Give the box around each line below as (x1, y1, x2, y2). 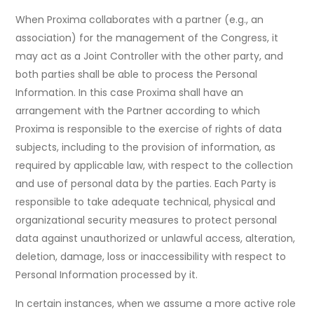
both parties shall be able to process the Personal (15, 67, 258, 82)
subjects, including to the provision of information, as (15, 140, 276, 155)
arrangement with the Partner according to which (15, 104, 261, 118)
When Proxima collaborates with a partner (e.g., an (15, 13, 264, 27)
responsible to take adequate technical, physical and (15, 195, 276, 210)
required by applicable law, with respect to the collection (15, 158, 294, 173)
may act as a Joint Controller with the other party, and (15, 49, 284, 64)
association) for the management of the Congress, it (15, 31, 279, 46)
